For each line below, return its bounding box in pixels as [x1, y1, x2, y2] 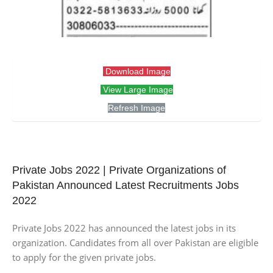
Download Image [102, 66, 171, 77]
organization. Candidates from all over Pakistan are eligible [12, 236, 258, 249]
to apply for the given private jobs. [12, 251, 156, 264]
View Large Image [100, 85, 173, 95]
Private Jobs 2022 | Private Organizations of [12, 164, 226, 177]
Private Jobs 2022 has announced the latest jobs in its [12, 222, 236, 235]
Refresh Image [108, 103, 165, 113]
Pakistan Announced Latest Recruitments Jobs [12, 179, 239, 192]
